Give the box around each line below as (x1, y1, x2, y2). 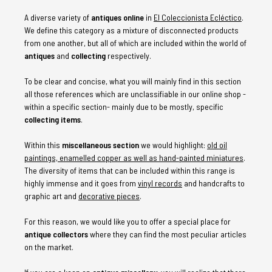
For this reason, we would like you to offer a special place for (24, 216, 231, 226)
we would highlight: (139, 139, 207, 150)
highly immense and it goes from (24, 177, 138, 188)
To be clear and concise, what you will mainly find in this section (24, 75, 241, 86)
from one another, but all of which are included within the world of (24, 37, 246, 48)
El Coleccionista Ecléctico (154, 12, 242, 22)
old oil (207, 139, 227, 150)
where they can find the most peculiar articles (88, 228, 246, 239)
